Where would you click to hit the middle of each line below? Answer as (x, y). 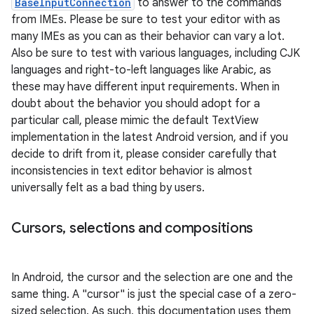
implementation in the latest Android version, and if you (150, 137)
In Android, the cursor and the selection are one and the (152, 278)
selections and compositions (159, 228)
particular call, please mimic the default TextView (135, 121)
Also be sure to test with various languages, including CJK (156, 53)
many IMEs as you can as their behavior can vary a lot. (148, 36)
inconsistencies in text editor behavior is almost (132, 171)
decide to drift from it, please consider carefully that (144, 154)
